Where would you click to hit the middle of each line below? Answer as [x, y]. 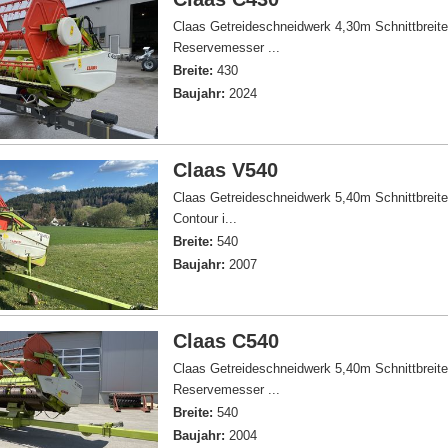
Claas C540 [226, 341]
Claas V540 [226, 170]
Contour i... [205, 218]
